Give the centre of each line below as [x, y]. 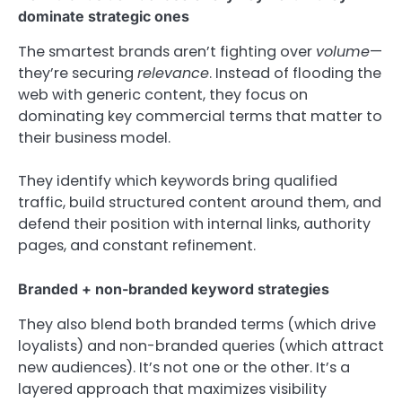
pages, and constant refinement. [137, 245]
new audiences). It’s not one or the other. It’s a [184, 368]
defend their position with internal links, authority [194, 223]
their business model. [94, 137]
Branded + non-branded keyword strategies [174, 289]
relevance [173, 73]
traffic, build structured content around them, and [200, 202]
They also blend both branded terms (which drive [197, 325]
